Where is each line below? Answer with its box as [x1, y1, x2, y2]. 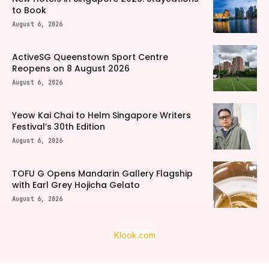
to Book [12, 4, 46, 16]
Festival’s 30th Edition [12, 121, 105, 133]
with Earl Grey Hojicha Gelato [12, 179, 140, 192]
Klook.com [113, 230, 156, 241]
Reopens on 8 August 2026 [12, 62, 130, 75]
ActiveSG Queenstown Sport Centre [12, 51, 168, 64]
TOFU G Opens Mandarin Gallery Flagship [12, 168, 193, 180]
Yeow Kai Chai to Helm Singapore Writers [12, 109, 191, 122]
